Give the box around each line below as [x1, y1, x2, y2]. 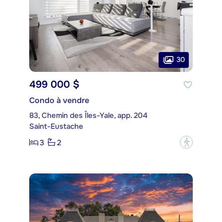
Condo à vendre [29, 95, 89, 106]
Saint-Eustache [29, 121, 83, 132]
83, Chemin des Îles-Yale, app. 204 [29, 111, 148, 121]
